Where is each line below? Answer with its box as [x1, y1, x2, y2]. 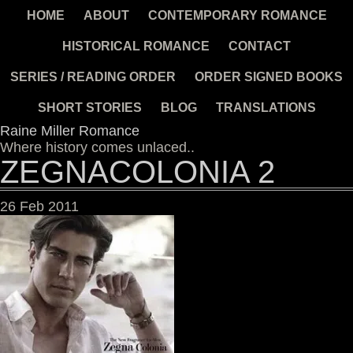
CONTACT [229, 39, 291, 53]
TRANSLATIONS [215, 100, 316, 114]
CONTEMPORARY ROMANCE [147, 8, 327, 22]
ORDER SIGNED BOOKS [195, 69, 343, 84]
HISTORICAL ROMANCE [62, 39, 210, 53]
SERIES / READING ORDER [10, 69, 176, 84]
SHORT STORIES [37, 100, 142, 114]
